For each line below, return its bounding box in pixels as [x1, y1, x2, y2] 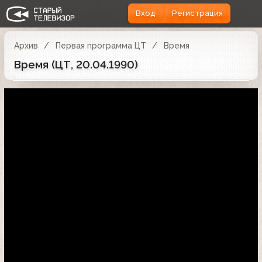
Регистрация [171, 9, 223, 18]
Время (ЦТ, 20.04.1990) [14, 58, 138, 71]
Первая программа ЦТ [55, 40, 146, 50]
